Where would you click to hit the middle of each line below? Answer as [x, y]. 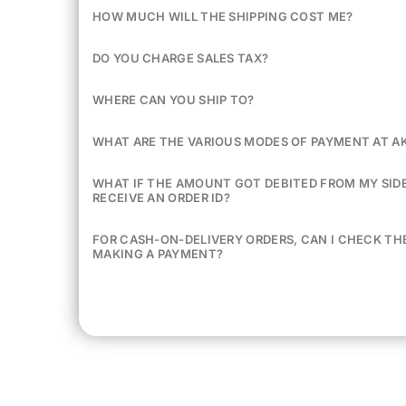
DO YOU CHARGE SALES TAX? [181, 58]
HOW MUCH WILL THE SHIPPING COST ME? [223, 16]
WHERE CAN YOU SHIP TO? [174, 99]
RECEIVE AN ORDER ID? [162, 197]
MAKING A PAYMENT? [158, 253]
